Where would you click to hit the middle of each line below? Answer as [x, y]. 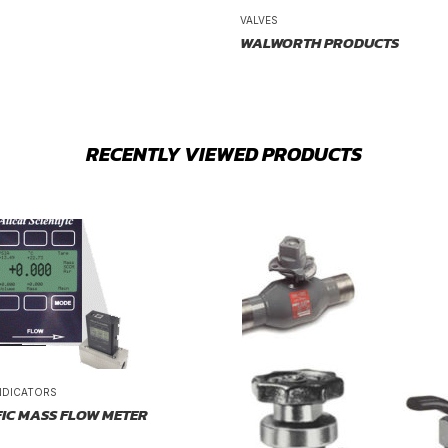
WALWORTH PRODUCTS [319, 43]
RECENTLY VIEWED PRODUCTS [224, 154]
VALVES [259, 20]
